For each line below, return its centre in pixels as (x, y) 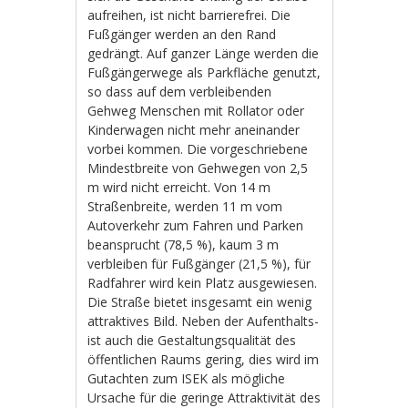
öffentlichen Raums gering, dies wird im (204, 359)
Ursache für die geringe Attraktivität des (204, 397)
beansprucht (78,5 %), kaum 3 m (184, 244)
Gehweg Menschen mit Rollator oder (196, 110)
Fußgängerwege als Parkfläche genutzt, (204, 72)
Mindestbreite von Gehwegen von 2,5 (198, 168)
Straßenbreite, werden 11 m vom (185, 206)
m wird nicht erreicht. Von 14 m (179, 187)
